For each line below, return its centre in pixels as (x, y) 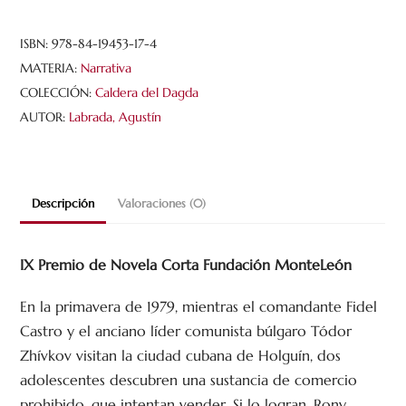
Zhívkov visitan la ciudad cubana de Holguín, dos (181, 356)
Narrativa (106, 68)
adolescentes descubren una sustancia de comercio (189, 380)
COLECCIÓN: (58, 92)
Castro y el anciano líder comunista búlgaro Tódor (186, 331)
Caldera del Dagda (147, 92)
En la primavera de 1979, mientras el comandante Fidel (199, 307)
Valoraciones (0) (161, 203)
